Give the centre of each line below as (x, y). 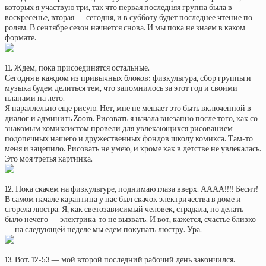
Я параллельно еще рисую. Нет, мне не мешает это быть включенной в (128, 108)
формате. (20, 38)
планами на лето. (35, 98)
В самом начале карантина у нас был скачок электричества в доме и (123, 199)
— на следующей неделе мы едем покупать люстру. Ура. (103, 229)
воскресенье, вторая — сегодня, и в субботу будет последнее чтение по (129, 18)
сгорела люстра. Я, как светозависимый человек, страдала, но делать (124, 209)
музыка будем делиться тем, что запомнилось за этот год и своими (121, 88)
